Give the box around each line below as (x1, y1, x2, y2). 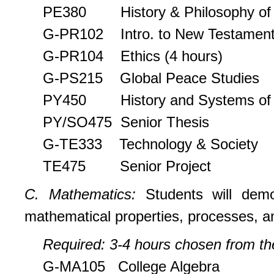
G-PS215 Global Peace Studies (43, 69, 259, 86)
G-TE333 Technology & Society (43, 135, 258, 152)
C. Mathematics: (24, 185, 146, 202)
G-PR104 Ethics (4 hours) (43, 47, 223, 64)
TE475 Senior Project (43, 157, 211, 174)
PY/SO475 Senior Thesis (43, 113, 209, 130)
